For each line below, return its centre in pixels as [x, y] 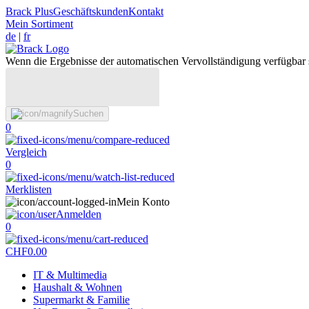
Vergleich [26, 152]
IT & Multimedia [70, 275]
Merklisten [29, 189]
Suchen [88, 113]
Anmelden [79, 214]
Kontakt [146, 11]
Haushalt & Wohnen [78, 287]
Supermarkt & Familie [81, 300]
